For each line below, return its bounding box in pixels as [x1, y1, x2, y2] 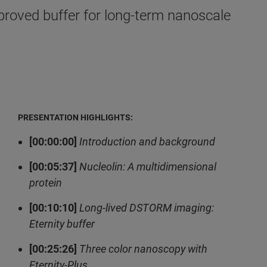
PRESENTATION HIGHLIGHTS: [5, 113, 133, 123]
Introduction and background [79, 135, 216, 148]
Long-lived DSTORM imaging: [79, 201, 215, 214]
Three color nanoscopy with [79, 243, 208, 255]
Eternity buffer [29, 218, 95, 230]
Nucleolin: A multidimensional [79, 160, 217, 173]
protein [29, 176, 63, 189]
